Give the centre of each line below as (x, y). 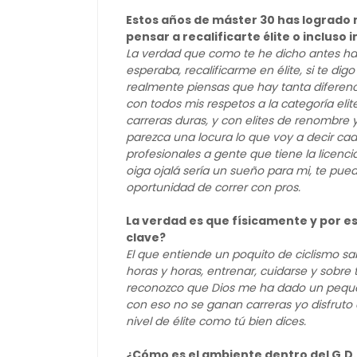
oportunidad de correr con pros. (213, 187)
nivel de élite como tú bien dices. (216, 321)
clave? (146, 237)
